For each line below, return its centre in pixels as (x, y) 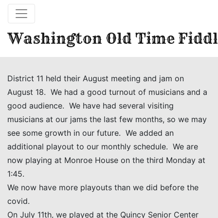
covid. (18, 201)
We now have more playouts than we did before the (103, 187)
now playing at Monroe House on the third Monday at (106, 160)
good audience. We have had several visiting (91, 106)
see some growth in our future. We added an (91, 133)
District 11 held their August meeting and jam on (96, 78)
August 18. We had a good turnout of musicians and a (107, 92)
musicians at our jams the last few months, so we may (107, 119)
